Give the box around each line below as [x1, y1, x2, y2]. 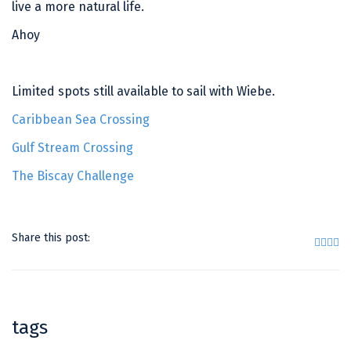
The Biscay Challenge [12, 168, 134, 183]
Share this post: [12, 231, 90, 244]
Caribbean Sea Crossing [12, 112, 150, 127]
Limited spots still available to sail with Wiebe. [12, 84, 275, 99]
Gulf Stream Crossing [12, 140, 133, 155]
